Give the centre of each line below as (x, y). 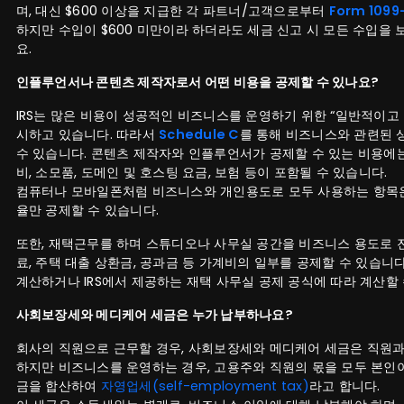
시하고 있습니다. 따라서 (87, 134)
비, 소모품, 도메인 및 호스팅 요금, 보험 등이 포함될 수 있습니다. (202, 172)
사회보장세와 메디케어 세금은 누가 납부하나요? (154, 314)
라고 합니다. (344, 386)
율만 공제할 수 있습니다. (87, 210)
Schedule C (199, 134)
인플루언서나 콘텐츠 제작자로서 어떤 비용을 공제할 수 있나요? (197, 82)
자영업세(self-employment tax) (205, 386)
